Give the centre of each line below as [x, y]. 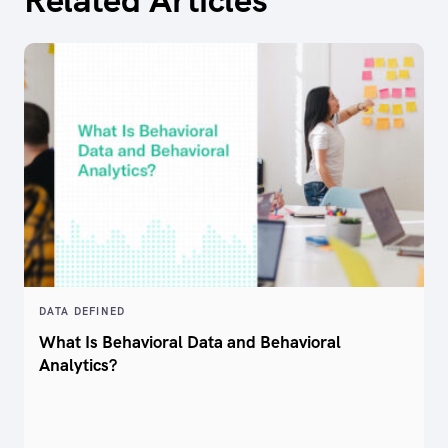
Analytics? [78, 365]
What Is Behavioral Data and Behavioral [190, 342]
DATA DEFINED [82, 312]
